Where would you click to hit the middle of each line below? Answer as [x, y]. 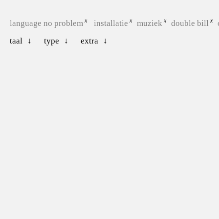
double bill [190, 23]
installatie [111, 23]
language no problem [46, 23]
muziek [149, 23]
